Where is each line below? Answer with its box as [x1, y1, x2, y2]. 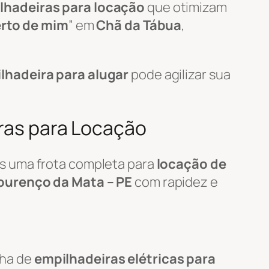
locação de [156, 154, 226, 173]
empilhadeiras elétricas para [34, 249, 216, 268]
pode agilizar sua [128, 65, 231, 83]
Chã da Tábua [96, 16, 182, 34]
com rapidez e [132, 172, 218, 191]
